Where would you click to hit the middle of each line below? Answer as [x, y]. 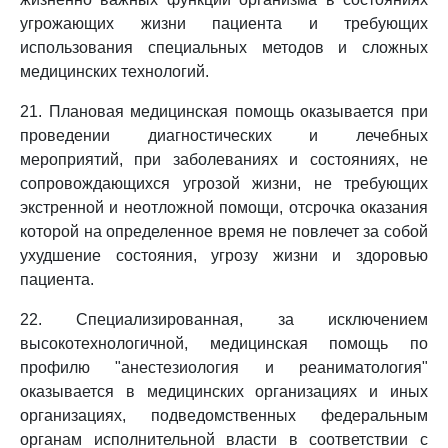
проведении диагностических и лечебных [224, 135]
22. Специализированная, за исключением [224, 319]
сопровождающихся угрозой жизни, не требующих [224, 183]
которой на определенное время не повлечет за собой [224, 231]
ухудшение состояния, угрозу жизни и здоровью [224, 255]
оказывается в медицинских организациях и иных [224, 391]
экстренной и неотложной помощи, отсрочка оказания [224, 207]
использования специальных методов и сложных [224, 47]
